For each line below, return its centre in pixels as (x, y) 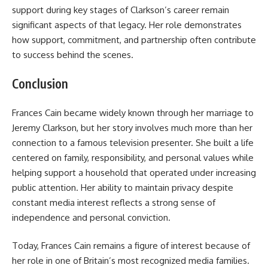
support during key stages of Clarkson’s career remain (121, 10)
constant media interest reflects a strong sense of (114, 202)
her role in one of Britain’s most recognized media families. (131, 261)
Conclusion (40, 84)
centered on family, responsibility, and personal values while (133, 157)
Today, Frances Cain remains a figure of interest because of (131, 246)
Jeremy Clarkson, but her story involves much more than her (132, 127)
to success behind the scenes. (73, 54)
